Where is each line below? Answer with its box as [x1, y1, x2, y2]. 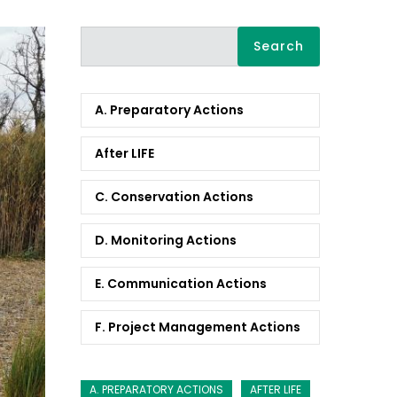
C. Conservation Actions [95, 187, 253, 206]
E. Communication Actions [95, 274, 267, 292]
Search [81, 27, 124, 44]
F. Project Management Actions [95, 317, 300, 336]
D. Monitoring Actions [95, 230, 237, 249]
